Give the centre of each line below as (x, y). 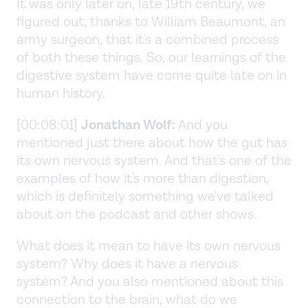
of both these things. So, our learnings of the (151, 57)
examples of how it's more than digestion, (143, 178)
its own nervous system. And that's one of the (154, 161)
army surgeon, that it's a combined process (147, 40)
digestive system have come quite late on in (152, 75)
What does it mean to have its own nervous (148, 246)
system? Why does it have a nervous (127, 264)
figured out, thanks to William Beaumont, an (151, 22)
